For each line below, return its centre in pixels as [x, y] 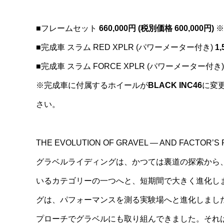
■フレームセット [66, 28]
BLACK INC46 [175, 85]
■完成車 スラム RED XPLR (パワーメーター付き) [125, 47]
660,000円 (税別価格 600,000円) [156, 28]
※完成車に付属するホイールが [92, 85]
